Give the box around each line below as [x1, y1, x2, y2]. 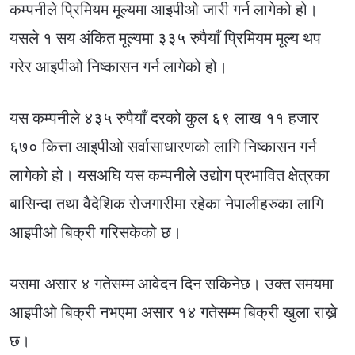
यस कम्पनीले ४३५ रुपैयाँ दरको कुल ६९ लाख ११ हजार [10, 106, 319, 128]
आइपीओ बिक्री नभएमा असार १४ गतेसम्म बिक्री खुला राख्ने [10, 300, 337, 323]
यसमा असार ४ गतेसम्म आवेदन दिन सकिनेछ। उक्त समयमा [10, 272, 334, 294]
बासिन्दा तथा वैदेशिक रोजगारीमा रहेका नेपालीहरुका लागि [10, 192, 323, 214]
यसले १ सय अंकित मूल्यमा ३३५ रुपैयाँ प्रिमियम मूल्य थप [10, 26, 321, 48]
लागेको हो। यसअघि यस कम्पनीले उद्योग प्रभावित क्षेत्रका [10, 163, 330, 185]
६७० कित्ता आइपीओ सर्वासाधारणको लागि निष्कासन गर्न [10, 135, 316, 157]
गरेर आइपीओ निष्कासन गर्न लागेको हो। [10, 55, 227, 77]
